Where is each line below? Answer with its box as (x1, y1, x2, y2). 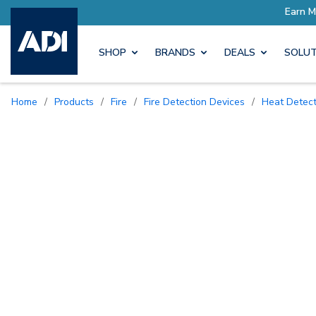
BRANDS (155, 46, 195, 60)
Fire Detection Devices (149, 95, 245, 109)
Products (60, 95, 94, 109)
